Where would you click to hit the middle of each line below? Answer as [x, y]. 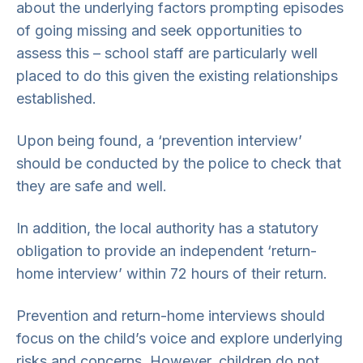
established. [56, 98]
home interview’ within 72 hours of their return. [172, 273]
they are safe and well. [92, 186]
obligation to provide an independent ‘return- [167, 251]
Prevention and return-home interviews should [171, 316]
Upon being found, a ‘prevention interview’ [159, 141]
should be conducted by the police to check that [179, 163]
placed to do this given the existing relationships [177, 76]
